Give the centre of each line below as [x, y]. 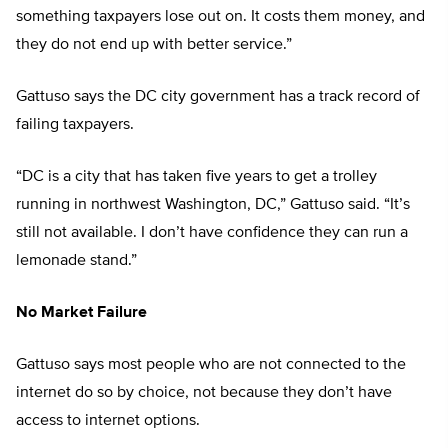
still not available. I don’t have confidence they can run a [212, 233]
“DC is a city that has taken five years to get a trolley [196, 177]
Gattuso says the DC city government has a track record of [218, 97]
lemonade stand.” [76, 261]
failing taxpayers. [75, 125]
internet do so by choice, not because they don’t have [204, 393]
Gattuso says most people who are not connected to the [211, 365]
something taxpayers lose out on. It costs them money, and [220, 17]
